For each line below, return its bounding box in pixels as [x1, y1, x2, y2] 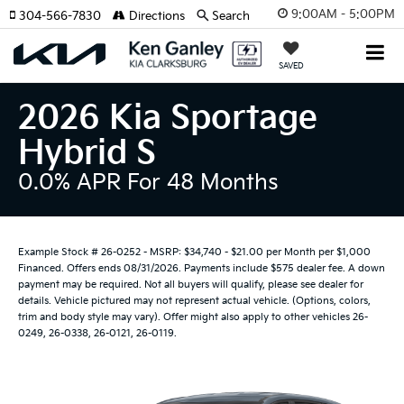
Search [212, 9, 250, 23]
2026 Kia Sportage [18, 99, 317, 138]
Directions [125, 9, 185, 23]
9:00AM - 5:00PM [291, 6, 395, 22]
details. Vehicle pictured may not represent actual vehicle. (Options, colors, [18, 295, 371, 307]
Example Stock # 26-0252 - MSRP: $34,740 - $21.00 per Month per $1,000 [18, 246, 371, 258]
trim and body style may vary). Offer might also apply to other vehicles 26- [18, 311, 368, 323]
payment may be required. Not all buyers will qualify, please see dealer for [18, 279, 363, 290]
